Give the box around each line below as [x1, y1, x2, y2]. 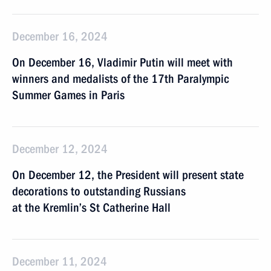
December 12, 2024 [12, 142, 108, 156]
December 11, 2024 [12, 254, 107, 269]
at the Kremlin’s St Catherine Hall [12, 200, 171, 215]
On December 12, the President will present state [12, 168, 244, 182]
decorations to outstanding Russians [12, 184, 186, 198]
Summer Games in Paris [12, 88, 125, 102]
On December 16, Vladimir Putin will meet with [12, 55, 233, 70]
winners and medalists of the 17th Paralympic [12, 71, 229, 86]
